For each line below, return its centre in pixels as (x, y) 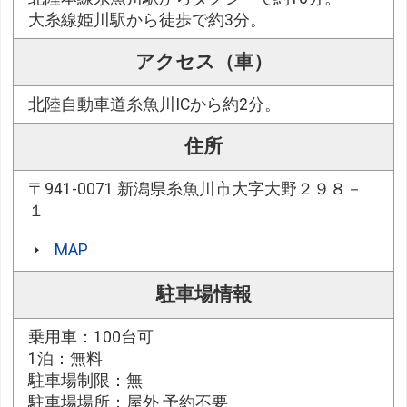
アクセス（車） (203, 61)
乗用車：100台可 (91, 337)
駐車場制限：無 (86, 380)
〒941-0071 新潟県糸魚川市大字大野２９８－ (196, 189)
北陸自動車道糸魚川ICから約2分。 (155, 104)
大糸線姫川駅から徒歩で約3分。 (148, 20)
